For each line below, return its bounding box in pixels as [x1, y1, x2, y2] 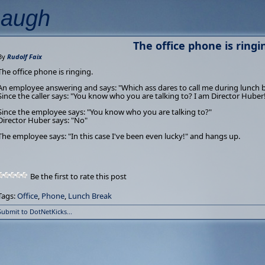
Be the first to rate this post [30, 171, 127, 182]
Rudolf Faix [7, 52, 42, 61]
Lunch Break [68, 190, 112, 201]
